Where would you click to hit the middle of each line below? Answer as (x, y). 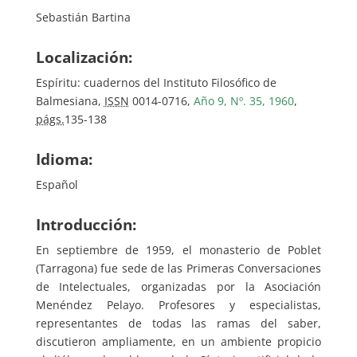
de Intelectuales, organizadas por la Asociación (178, 286)
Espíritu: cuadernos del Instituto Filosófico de (156, 82)
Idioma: (64, 159)
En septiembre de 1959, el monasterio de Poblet (178, 249)
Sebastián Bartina (83, 17)
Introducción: (86, 224)
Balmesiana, (70, 100)
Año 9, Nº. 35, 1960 (243, 100)
